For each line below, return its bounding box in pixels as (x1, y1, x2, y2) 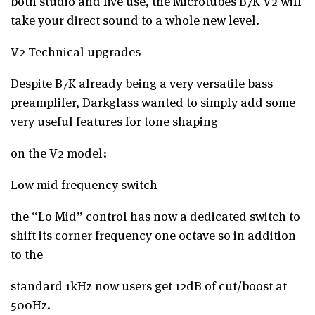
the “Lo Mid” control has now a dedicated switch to (11, 206, 300, 224)
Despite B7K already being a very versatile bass (11, 73, 273, 91)
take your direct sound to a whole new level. (11, 10, 259, 28)
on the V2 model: (11, 143, 107, 161)
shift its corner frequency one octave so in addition (11, 225, 296, 243)
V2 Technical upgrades (11, 41, 141, 60)
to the (11, 244, 43, 262)
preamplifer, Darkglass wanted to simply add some (11, 92, 295, 110)
